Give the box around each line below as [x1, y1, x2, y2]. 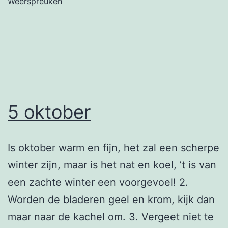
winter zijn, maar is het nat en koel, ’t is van [8, 158, 216, 171]
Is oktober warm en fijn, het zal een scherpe [8, 141, 219, 154]
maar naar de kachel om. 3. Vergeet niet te [8, 210, 214, 223]
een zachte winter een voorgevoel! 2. [8, 176, 188, 188]
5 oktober [8, 100, 91, 123]
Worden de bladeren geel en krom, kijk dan [8, 193, 215, 206]
